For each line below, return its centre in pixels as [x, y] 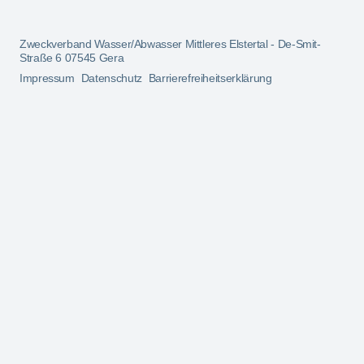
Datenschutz [111, 78]
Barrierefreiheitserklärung [210, 78]
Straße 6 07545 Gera [72, 57]
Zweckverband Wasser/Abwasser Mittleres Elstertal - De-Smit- [170, 43]
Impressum [47, 78]
